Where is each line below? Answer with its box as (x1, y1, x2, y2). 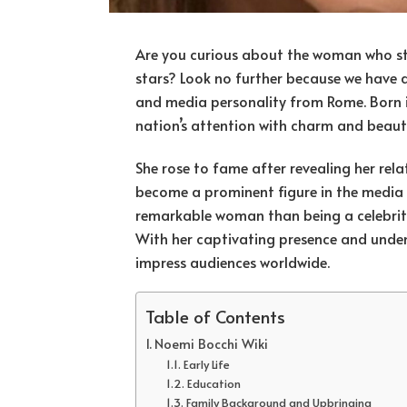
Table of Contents (145, 304, 286, 329)
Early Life (183, 356, 230, 373)
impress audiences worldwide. (135, 251, 331, 272)
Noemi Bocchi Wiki (154, 334, 269, 353)
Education (186, 375, 241, 392)
